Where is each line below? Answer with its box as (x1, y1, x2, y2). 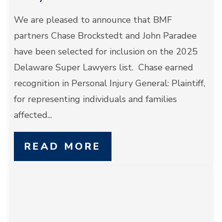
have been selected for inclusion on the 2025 (13, 46, 198, 57)
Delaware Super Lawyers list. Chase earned (13, 61, 193, 73)
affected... (13, 109, 52, 121)
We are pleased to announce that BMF (13, 14, 172, 26)
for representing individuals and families (13, 93, 177, 105)
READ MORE (24, 140, 101, 153)
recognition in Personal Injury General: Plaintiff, (13, 77, 205, 89)
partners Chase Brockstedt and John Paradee (13, 30, 197, 42)
